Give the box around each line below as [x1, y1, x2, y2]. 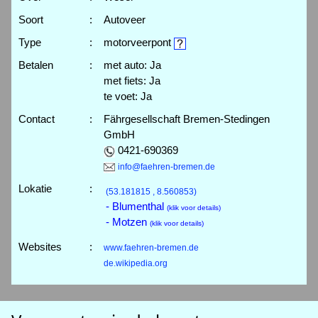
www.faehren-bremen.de [104, 243, 199, 253]
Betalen [18, 59, 53, 71]
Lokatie [18, 182, 52, 194]
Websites [18, 241, 62, 253]
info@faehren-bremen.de [118, 162, 215, 172]
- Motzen [106, 216, 150, 228]
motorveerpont [104, 36, 174, 48]
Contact [18, 113, 55, 125]
